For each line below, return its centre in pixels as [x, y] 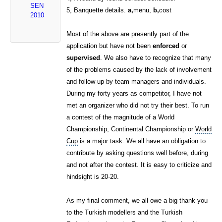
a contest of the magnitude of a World [121, 117]
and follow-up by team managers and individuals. [137, 82]
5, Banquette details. [97, 10]
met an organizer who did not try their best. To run [138, 106]
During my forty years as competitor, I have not [134, 94]
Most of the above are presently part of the [128, 34]
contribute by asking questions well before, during [138, 153]
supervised [83, 58]
